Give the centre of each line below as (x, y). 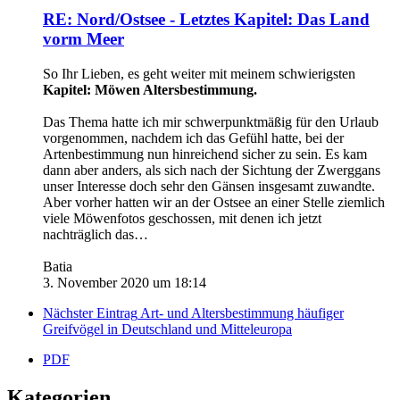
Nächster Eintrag (90, 313)
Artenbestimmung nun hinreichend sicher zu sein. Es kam (205, 154)
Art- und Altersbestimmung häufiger (242, 313)
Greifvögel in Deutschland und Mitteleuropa (167, 329)
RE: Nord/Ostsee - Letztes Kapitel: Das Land (206, 20)
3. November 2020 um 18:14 (125, 283)
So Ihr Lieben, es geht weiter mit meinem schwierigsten (199, 74)
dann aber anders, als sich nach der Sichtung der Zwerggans (212, 171)
